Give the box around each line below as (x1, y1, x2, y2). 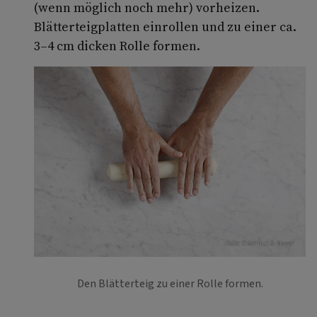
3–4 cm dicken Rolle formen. (34, 37, 200, 54)
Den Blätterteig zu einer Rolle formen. (76, 275, 263, 292)
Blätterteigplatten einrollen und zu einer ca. (34, 18, 296, 35)
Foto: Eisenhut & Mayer (225, 238, 294, 248)
